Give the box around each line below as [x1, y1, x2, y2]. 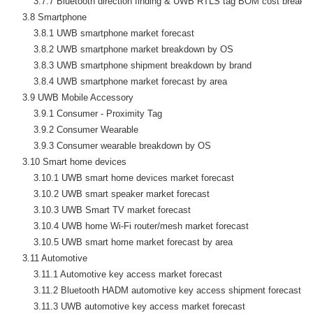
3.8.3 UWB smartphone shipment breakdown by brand [11, 59, 252, 71]
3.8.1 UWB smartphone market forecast [11, 27, 194, 38]
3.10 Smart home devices [11, 156, 126, 167]
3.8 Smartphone [11, 11, 87, 22]
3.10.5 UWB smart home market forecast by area [11, 236, 233, 247]
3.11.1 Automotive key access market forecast [11, 268, 222, 279]
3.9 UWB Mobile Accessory [11, 92, 133, 103]
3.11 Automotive [11, 252, 87, 263]
